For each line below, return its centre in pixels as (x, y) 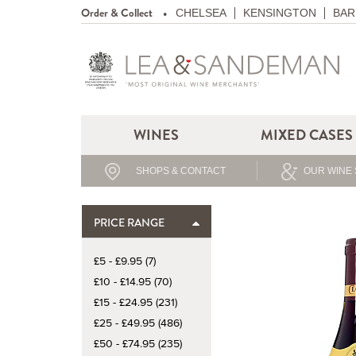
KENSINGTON (280, 13)
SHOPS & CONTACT (181, 171)
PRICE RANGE (129, 222)
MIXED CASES (306, 135)
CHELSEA (201, 13)
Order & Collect (117, 13)
